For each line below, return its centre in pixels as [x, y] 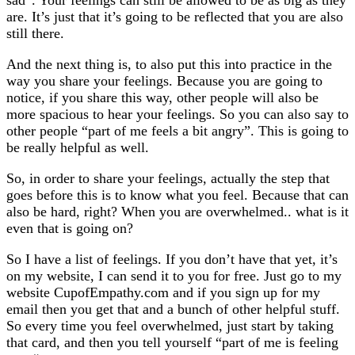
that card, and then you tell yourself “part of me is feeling [172, 342]
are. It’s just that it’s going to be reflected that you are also [175, 16]
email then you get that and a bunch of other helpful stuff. [173, 309]
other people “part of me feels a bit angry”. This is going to [177, 130]
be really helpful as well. [78, 147]
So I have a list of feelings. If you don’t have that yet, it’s [172, 259]
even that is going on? [70, 228]
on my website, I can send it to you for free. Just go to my [174, 275]
